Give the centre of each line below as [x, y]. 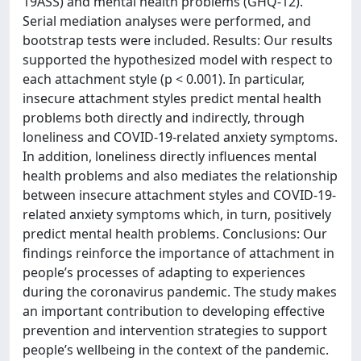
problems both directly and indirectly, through [164, 117]
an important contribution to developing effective [174, 311]
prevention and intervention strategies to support [175, 330]
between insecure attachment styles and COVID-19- [179, 195]
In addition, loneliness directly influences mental [170, 156]
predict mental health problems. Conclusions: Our [175, 233]
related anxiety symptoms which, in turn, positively [177, 214]
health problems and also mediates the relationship [180, 175]
